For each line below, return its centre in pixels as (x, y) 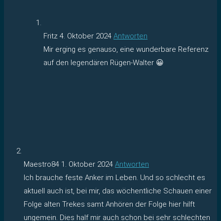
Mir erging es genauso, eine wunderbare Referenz (126, 49)
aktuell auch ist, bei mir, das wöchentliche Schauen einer (118, 191)
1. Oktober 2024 (87, 164)
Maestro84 (42, 164)
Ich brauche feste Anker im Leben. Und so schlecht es (114, 177)
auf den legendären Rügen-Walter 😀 (104, 62)
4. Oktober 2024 (86, 36)
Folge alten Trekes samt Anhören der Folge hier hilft (109, 204)
